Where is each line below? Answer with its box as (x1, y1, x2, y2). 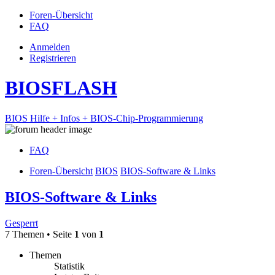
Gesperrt (5, 217, 38, 228)
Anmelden (29, 42, 70, 52)
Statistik (54, 260, 85, 271)
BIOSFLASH (5, 77, 117, 99)
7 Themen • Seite (5, 228, 74, 239)
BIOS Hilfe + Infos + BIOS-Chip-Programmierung (5, 112, 203, 123)
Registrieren (29, 53, 76, 63)
